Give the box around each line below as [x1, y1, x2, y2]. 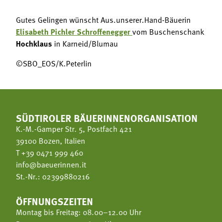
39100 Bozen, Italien [16, 134, 85, 147]
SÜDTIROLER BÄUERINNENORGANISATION [16, 110, 198, 125]
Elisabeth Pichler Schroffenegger [16, 25, 130, 37]
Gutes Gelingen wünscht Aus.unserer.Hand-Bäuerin [16, 13, 191, 26]
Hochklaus [16, 37, 52, 49]
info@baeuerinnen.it [16, 158, 86, 170]
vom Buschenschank [132, 25, 204, 38]
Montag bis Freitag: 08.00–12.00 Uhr [16, 206, 141, 218]
